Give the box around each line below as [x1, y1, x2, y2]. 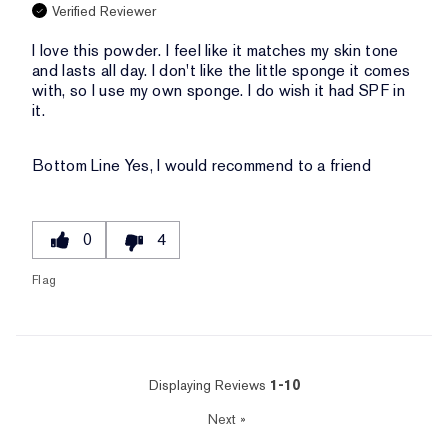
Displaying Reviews [148, 376, 270, 395]
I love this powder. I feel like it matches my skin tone [32, 40, 399, 62]
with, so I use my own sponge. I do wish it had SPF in [32, 80, 405, 102]
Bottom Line [32, 155, 121, 177]
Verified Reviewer [52, 2, 156, 21]
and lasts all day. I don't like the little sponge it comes [32, 60, 411, 82]
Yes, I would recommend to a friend [120, 155, 371, 177]
